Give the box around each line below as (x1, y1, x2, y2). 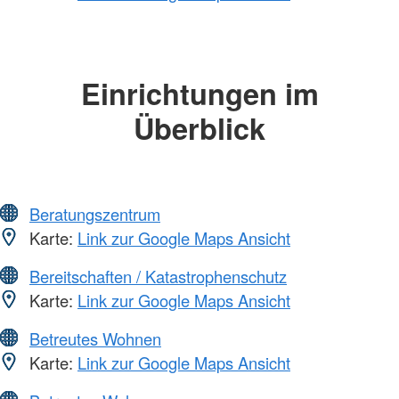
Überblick (134, 106, 265, 149)
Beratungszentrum (29, 202, 160, 226)
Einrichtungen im (80, 71, 319, 114)
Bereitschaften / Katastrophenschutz (29, 265, 287, 289)
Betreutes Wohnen (29, 327, 161, 351)
